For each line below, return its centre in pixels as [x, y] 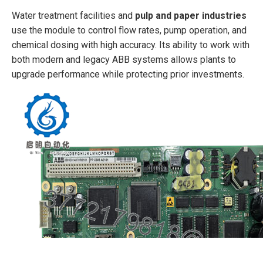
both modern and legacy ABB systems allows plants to [124, 60]
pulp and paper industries [191, 16]
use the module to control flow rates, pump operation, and [129, 30]
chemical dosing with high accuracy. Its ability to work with [131, 45]
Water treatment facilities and [73, 16]
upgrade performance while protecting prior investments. [128, 74]
